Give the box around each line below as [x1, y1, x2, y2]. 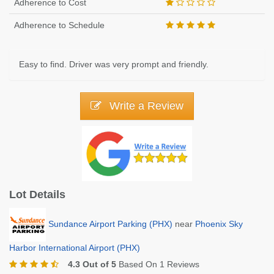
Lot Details [9, 188, 65, 201]
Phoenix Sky [195, 219, 243, 229]
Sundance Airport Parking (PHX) [48, 219, 172, 229]
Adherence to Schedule [14, 20, 105, 30]
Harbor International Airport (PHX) [9, 242, 140, 253]
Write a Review [106, 100, 183, 112]
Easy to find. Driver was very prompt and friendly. [19, 59, 209, 69]
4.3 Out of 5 [68, 259, 116, 269]
